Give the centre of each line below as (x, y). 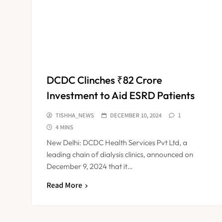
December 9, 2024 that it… (90, 166)
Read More (64, 185)
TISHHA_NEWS (75, 115)
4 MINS (64, 127)
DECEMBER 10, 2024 (136, 115)
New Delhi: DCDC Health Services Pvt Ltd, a (117, 142)
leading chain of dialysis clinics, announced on (120, 154)
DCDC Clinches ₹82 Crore (104, 80)
